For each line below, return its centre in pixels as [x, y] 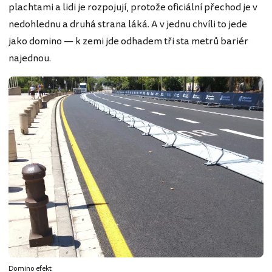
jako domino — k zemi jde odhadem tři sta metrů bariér [128, 41]
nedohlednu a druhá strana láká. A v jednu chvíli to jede [128, 24]
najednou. [30, 58]
